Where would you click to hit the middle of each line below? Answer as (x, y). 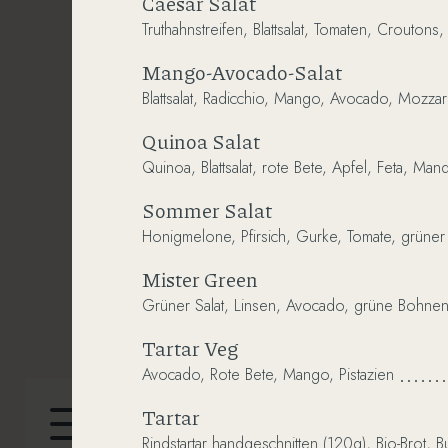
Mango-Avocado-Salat (242, 71)
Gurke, (319, 236)
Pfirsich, (266, 236)
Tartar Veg (190, 347)
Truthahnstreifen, (195, 29)
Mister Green (200, 278)
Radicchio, (236, 98)
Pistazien (366, 374)
